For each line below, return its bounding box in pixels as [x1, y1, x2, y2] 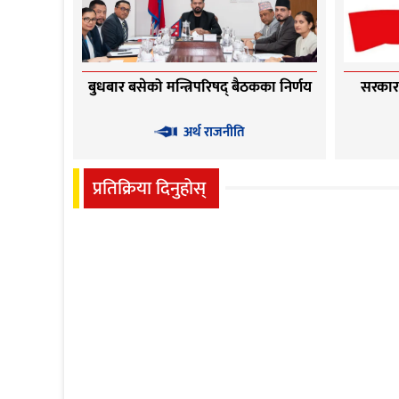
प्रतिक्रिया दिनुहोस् [93, 172, 206, 204]
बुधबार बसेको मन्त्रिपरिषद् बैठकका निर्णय [87, 74, 312, 100]
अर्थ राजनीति [183, 120, 246, 143]
